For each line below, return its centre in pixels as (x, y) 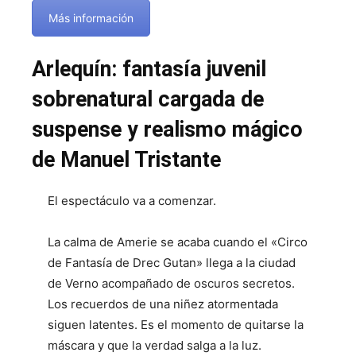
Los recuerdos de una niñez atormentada (163, 304)
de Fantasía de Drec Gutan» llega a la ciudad (172, 262)
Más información (91, 17)
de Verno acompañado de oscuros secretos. (171, 283)
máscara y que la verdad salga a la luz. (155, 345)
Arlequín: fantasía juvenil (149, 69)
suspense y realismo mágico (167, 129)
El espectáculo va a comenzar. (132, 200)
